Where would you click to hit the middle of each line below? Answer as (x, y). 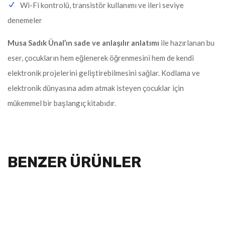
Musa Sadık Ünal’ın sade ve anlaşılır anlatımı (83, 42)
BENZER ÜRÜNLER (74, 162)
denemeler (25, 20)
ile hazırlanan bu (187, 42)
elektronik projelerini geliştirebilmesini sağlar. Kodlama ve (104, 73)
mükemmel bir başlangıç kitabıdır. (62, 103)
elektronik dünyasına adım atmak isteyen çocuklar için (96, 88)
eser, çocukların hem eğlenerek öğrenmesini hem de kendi (101, 58)
